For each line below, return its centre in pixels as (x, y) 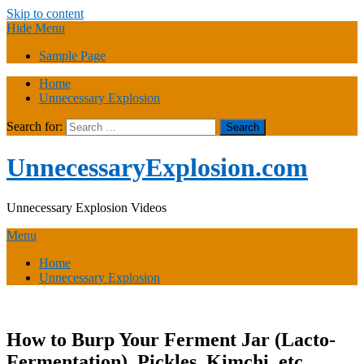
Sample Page (72, 56)
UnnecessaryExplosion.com (157, 168)
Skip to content (45, 13)
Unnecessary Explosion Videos (87, 207)
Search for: (35, 126)
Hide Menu (36, 28)
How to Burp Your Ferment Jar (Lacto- (171, 339)
